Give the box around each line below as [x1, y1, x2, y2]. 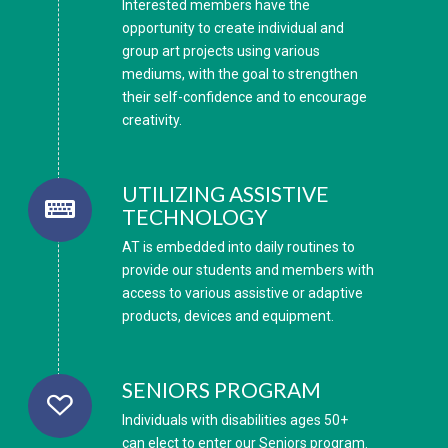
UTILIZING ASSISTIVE [122, 180, 330, 206]
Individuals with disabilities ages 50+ [122, 411, 349, 428]
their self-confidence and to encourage [122, 89, 368, 106]
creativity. [122, 112, 183, 129]
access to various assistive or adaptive [122, 284, 364, 301]
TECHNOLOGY [122, 203, 269, 229]
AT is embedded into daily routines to [122, 238, 356, 255]
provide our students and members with [122, 261, 375, 278]
